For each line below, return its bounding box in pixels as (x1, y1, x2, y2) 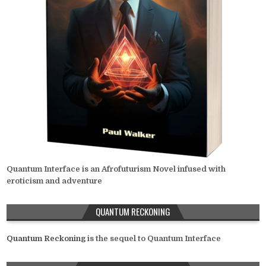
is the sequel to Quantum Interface (85, 233, 221, 243)
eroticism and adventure (7, 176, 103, 185)
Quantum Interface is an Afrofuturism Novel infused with (7, 164, 226, 173)
